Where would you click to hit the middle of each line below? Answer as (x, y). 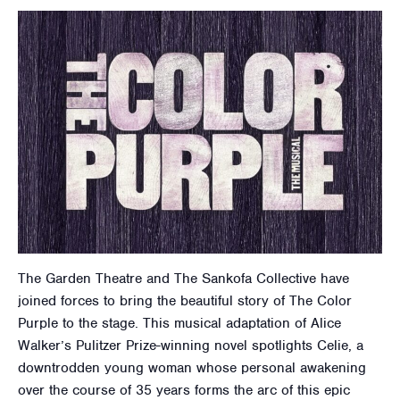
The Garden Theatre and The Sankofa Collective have (183, 279)
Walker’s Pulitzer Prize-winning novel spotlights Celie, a (191, 346)
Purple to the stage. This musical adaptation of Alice (179, 324)
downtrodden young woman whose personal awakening (192, 368)
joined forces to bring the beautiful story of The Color (185, 301)
